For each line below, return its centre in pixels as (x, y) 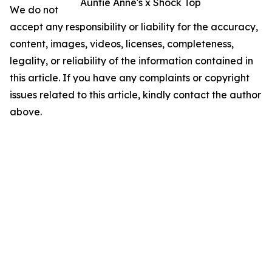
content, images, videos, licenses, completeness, (122, 43)
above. (26, 111)
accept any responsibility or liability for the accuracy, (134, 26)
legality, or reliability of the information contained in (131, 60)
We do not (34, 9)
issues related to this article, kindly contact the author (135, 94)
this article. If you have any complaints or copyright (130, 77)
